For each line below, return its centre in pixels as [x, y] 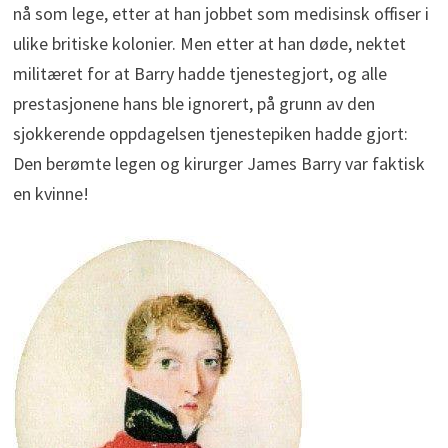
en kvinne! [50, 193]
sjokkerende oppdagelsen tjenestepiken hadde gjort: [210, 133]
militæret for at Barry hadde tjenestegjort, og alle [199, 73]
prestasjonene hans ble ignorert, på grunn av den [193, 103]
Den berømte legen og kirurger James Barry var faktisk [218, 163]
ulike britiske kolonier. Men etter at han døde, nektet [209, 43]
